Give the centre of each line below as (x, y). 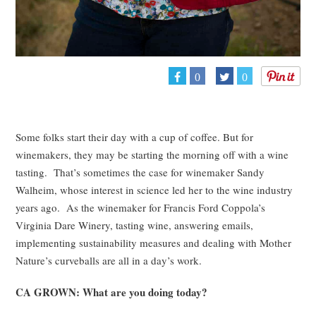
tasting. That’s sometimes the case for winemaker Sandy (140, 172)
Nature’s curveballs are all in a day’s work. (111, 260)
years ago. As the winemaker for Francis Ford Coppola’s (141, 207)
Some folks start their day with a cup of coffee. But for (135, 136)
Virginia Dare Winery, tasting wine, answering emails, (135, 225)
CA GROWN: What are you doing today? (112, 292)
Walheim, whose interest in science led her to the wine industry (154, 189)
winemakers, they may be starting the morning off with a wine (152, 154)
